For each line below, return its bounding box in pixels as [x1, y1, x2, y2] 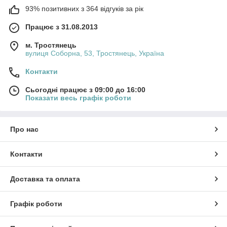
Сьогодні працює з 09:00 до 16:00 [25, 85, 145, 94]
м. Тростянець [25, 41, 77, 49]
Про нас [10, 125, 39, 133]
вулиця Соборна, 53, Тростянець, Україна [25, 49, 164, 57]
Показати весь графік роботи [25, 93, 131, 102]
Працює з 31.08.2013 [25, 22, 98, 31]
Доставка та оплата [10, 174, 80, 183]
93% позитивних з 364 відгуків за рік [25, 4, 143, 13]
